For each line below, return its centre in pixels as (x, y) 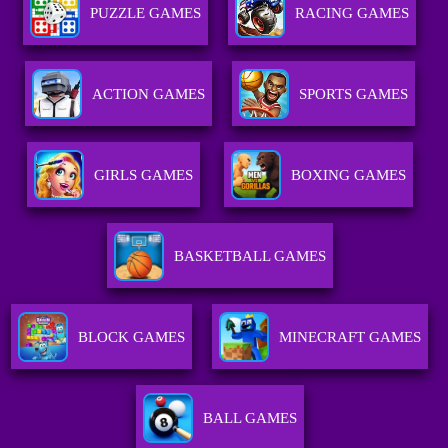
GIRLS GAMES (143, 175)
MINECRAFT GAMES (350, 337)
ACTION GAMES (148, 94)
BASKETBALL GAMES (249, 256)
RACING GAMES (352, 13)
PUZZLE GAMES (146, 13)
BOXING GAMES (348, 175)
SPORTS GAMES (353, 94)
